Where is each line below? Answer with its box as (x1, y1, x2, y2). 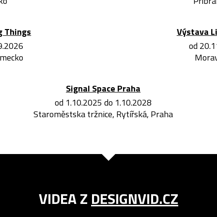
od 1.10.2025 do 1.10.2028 (55, 95, 152, 109)
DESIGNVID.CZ (91, 187, 178, 210)
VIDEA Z (39, 187, 91, 210)
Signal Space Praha (66, 81, 141, 95)
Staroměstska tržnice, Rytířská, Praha (33, 107, 173, 121)
